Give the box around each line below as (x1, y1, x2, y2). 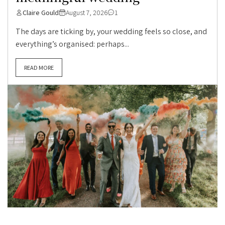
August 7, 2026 (66, 8, 107, 17)
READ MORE (24, 63, 54, 71)
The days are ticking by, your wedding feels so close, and (16, 26, 207, 37)
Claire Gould (23, 8, 59, 17)
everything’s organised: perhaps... (16, 38, 129, 49)
